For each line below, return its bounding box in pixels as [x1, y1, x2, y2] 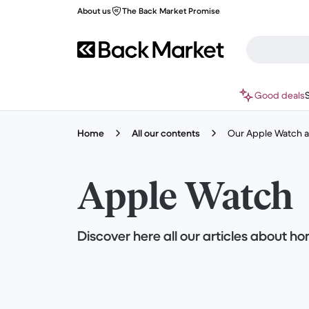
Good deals [255, 89, 305, 101]
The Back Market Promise [122, 6, 220, 16]
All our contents [132, 127, 200, 139]
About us [77, 6, 111, 16]
